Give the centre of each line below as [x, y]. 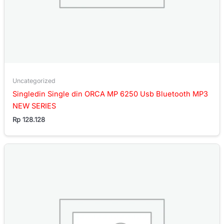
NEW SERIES [34, 106]
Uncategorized [34, 80]
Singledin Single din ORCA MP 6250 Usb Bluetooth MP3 [110, 94]
